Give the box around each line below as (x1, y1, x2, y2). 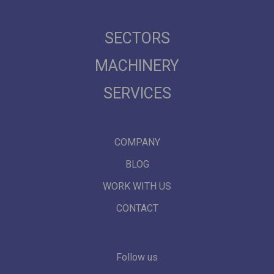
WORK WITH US (103, 180, 171, 193)
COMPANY (114, 136, 160, 149)
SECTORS (104, 29, 170, 48)
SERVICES (103, 84, 171, 103)
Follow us (116, 251, 158, 264)
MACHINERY (95, 57, 179, 75)
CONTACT (116, 202, 158, 215)
